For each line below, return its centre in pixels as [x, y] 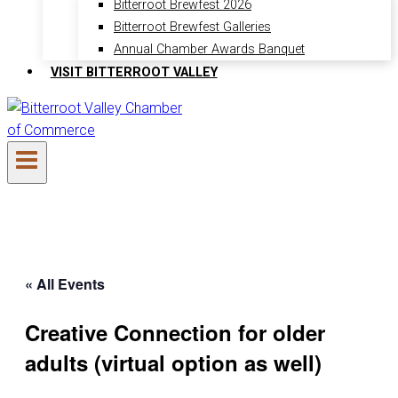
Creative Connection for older [175, 332]
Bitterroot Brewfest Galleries [192, 28]
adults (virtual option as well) [173, 362]
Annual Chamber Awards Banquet [209, 50]
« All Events [65, 283]
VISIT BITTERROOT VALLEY [134, 72]
